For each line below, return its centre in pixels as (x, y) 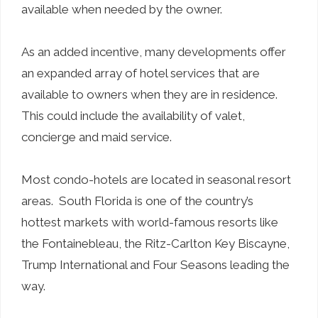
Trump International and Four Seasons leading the (155, 264)
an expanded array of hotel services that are (141, 73)
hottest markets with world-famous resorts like (150, 222)
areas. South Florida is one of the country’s (137, 201)
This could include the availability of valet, (133, 115)
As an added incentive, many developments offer (154, 51)
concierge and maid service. (97, 137)
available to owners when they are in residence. (151, 94)
